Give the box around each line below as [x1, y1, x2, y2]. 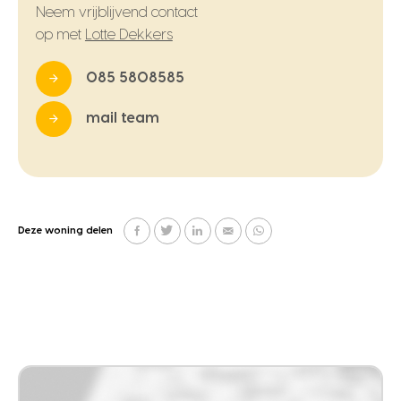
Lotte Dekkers [84, 27, 173, 42]
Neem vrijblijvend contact [36, 4, 198, 20]
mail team [86, 111, 159, 126]
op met [36, 27, 85, 42]
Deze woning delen [18, 226, 113, 236]
